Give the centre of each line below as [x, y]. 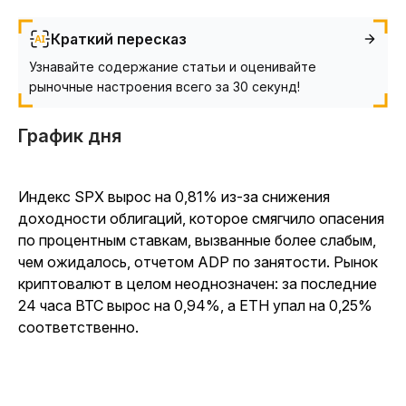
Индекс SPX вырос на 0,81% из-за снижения [174, 197]
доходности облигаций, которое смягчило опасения [201, 218]
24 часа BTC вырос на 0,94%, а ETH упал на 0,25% [195, 305]
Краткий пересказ [119, 39]
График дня [70, 136]
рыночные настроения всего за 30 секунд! [164, 87]
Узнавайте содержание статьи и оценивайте [173, 67]
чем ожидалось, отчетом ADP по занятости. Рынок [198, 262]
